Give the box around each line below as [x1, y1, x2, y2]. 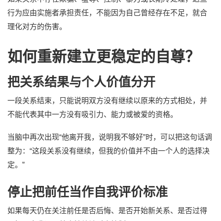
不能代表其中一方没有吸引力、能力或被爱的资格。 [7, 110, 178, 118]
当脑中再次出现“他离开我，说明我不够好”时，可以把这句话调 [7, 132, 212, 141]
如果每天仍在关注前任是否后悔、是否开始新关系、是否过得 [7, 206, 207, 215]
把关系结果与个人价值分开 [7, 74, 155, 89]
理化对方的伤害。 [7, 22, 67, 31]
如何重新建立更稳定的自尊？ [7, 48, 200, 65]
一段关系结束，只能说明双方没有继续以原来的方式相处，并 [7, 96, 207, 105]
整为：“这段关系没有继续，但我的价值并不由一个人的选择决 [7, 146, 210, 155]
